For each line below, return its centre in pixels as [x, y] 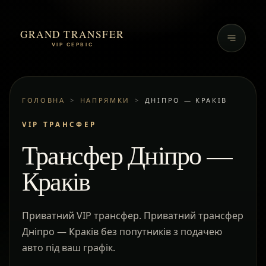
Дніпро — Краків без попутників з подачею [122, 232]
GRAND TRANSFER [72, 34]
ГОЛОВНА [44, 100]
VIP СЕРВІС [72, 45]
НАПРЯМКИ [105, 100]
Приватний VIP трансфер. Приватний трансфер [133, 216]
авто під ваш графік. [69, 248]
